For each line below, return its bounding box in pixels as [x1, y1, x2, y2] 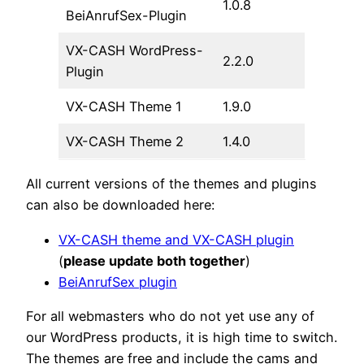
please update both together [63, 252, 245, 269]
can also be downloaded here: [26, 197, 214, 214]
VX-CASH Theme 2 [66, 133, 184, 150]
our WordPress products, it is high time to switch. [26, 328, 337, 345]
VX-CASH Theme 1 [66, 98, 183, 115]
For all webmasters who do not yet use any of [26, 307, 314, 324]
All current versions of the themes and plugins [26, 175, 317, 193]
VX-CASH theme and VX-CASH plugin [58, 231, 294, 248]
